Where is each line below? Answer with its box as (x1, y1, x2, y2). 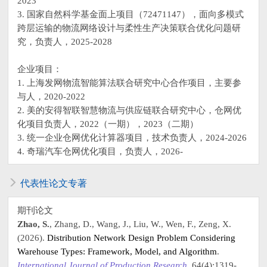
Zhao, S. (17, 218, 50, 229)
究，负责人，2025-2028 (17, 36, 113, 46)
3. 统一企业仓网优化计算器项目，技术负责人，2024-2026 (17, 132, 247, 142)
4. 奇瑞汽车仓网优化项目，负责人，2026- (17, 145, 184, 156)
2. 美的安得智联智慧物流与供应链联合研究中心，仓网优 (17, 104, 242, 115)
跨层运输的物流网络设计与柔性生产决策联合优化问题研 (17, 22, 241, 33)
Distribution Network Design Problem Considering (45, 232, 236, 243)
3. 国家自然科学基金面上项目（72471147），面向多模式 (17, 8, 244, 19)
